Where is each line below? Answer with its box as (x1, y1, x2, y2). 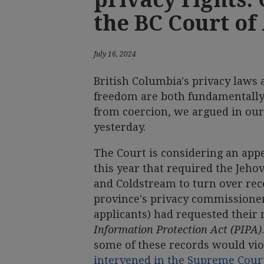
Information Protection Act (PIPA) (94, 223, 262, 236)
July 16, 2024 (94, 49, 136, 58)
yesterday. (94, 120, 146, 133)
